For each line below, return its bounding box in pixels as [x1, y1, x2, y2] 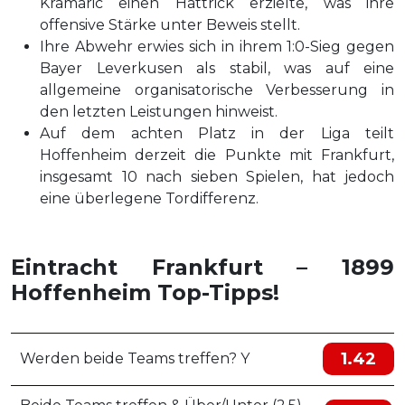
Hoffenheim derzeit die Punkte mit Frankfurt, [40, 146, 394, 164]
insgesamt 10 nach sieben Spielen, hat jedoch [40, 168, 394, 185]
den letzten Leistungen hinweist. [40, 103, 278, 120]
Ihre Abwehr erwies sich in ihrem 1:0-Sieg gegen [40, 38, 394, 55]
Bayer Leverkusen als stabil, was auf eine [40, 60, 394, 77]
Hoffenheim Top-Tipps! [11, 279, 279, 306]
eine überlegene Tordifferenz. [40, 190, 259, 207]
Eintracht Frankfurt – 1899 [11, 254, 394, 280]
